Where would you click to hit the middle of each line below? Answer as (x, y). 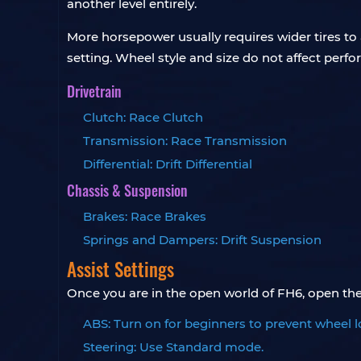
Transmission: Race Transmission (185, 141)
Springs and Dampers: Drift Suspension (202, 240)
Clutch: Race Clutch (143, 117)
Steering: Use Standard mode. (173, 347)
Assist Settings (120, 269)
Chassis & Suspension (127, 190)
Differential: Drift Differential (168, 164)
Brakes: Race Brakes (145, 216)
